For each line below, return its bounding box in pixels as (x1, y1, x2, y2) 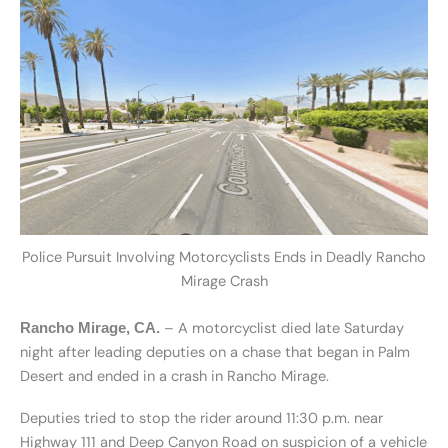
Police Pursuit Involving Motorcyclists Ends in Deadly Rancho (22, 248, 426, 268)
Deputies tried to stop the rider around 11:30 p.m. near (20, 408, 383, 428)
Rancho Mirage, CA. (20, 320, 160, 337)
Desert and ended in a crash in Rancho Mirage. (20, 367, 329, 387)
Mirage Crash (180, 272, 268, 292)
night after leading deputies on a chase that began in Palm (20, 343, 410, 363)
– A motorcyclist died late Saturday (160, 319, 404, 339)
